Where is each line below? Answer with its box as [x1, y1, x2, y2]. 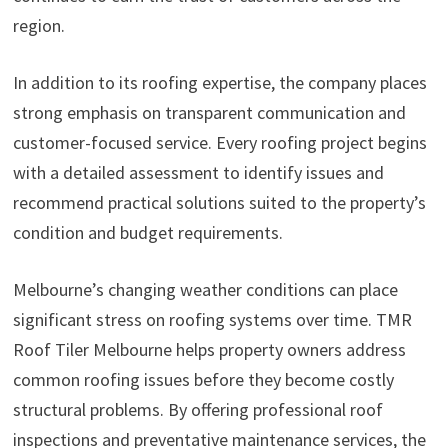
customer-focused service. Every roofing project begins [12, 131, 427, 155]
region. [12, 14, 65, 38]
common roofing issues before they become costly [12, 368, 394, 392]
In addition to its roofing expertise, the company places [12, 71, 427, 95]
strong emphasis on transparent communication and [12, 101, 406, 125]
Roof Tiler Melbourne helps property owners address [12, 338, 406, 362]
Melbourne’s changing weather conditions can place [12, 278, 398, 302]
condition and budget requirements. [12, 221, 283, 245]
